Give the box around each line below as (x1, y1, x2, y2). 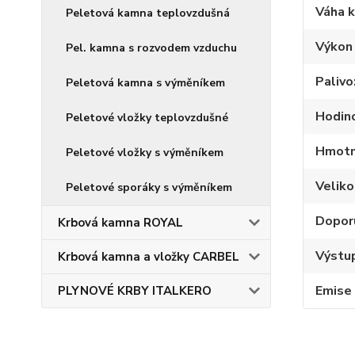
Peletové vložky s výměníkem (66, 145, 223, 160)
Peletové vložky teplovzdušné (66, 110, 228, 125)
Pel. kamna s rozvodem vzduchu (66, 40, 237, 55)
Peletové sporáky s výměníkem (66, 180, 232, 195)
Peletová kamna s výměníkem (66, 75, 225, 90)
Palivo (315, 72, 353, 90)
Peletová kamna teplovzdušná (66, 6, 230, 21)
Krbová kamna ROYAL (58, 215, 183, 231)
